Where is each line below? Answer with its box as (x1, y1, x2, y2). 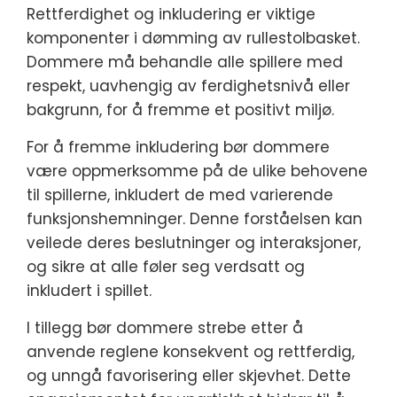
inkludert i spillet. (27, 280, 152, 301)
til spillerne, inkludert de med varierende (27, 184, 333, 206)
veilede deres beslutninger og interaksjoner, (27, 232, 361, 253)
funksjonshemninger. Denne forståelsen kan (27, 208, 362, 230)
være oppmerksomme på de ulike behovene (27, 160, 368, 182)
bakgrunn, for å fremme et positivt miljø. (27, 99, 334, 121)
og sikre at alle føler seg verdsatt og (27, 256, 305, 277)
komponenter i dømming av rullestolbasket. (27, 27, 360, 49)
